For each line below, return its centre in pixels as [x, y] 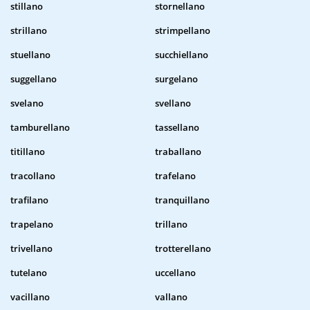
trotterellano [183, 249]
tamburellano [40, 128]
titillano [28, 152]
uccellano [175, 273]
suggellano [34, 79]
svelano [27, 103]
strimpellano [183, 31]
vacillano [30, 297]
